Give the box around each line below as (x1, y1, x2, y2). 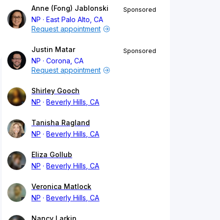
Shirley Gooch (31, 86, 80, 95)
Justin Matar (31, 45, 75, 54)
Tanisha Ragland (31, 118, 90, 127)
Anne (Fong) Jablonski (31, 4, 109, 13)
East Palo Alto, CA (46, 15, 104, 24)
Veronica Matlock (31, 182, 91, 191)
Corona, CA (46, 56, 84, 65)
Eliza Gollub (31, 150, 72, 159)
